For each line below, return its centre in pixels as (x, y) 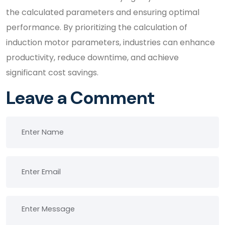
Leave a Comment (80, 98)
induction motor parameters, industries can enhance (110, 42)
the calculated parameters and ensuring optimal (103, 12)
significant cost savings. (52, 73)
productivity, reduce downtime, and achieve (92, 58)
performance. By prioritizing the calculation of (97, 27)
